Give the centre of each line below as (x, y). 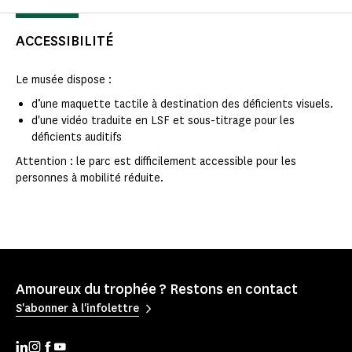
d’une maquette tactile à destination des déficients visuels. (182, 104)
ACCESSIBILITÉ (64, 41)
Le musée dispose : (64, 80)
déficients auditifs (77, 137)
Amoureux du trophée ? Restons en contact (157, 290)
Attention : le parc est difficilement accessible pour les (156, 162)
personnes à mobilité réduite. (92, 178)
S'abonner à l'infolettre (77, 308)
